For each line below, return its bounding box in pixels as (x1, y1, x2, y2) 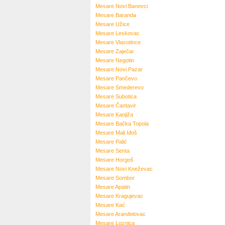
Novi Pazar (116, 66, 143, 72)
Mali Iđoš (116, 130, 137, 136)
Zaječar (116, 48, 134, 54)
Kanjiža (116, 111, 133, 118)
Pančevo (116, 75, 137, 81)
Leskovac (116, 30, 140, 36)
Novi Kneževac (116, 166, 153, 172)
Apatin (115, 184, 130, 190)
